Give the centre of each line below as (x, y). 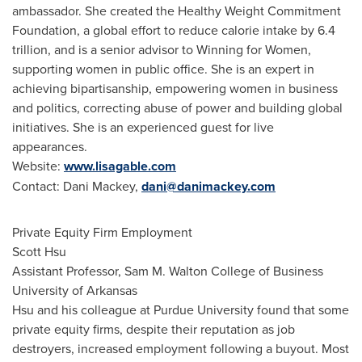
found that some (301, 309)
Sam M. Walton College (190, 271)
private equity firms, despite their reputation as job (154, 329)
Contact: (38, 186)
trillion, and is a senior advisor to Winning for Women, (162, 49)
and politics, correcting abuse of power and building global (177, 107)
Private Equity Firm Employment (102, 232)
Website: (38, 166)
